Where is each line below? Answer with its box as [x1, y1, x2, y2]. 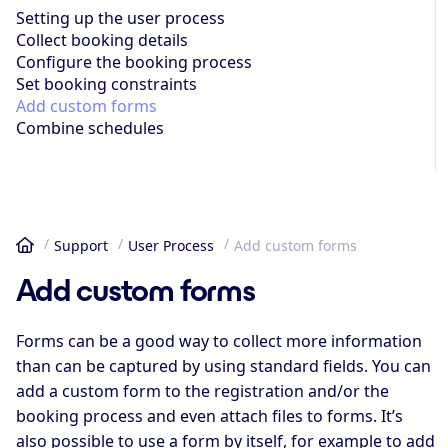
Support [54, 235, 108, 255]
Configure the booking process [16, 50, 252, 73]
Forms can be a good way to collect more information [16, 330, 422, 353]
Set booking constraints [16, 72, 197, 95]
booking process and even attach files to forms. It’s [16, 405, 403, 428]
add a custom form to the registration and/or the [16, 380, 389, 403]
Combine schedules [16, 116, 164, 139]
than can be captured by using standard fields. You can [16, 355, 431, 378]
